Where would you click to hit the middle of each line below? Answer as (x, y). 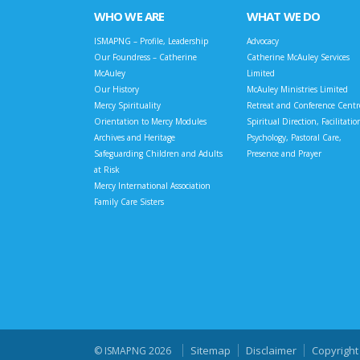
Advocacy (263, 41)
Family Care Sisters (129, 202)
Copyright (335, 351)
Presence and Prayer (284, 154)
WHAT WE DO (283, 16)
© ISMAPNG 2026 (133, 351)
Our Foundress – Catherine (145, 57)
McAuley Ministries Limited (297, 90)
